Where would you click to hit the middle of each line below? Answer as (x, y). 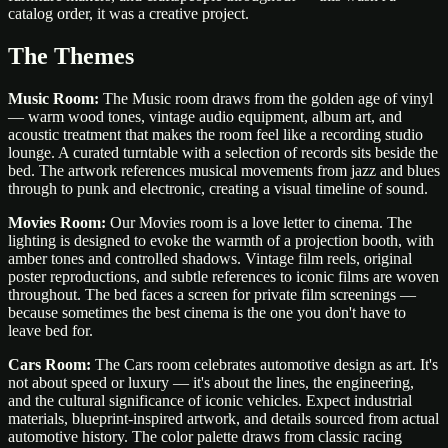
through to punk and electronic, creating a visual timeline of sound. (218, 189)
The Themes (71, 56)
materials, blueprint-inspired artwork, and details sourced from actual (223, 419)
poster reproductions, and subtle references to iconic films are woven (223, 277)
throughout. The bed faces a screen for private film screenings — (212, 295)
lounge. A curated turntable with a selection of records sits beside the (223, 153)
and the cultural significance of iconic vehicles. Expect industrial (210, 401)
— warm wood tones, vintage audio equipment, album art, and (205, 117)
